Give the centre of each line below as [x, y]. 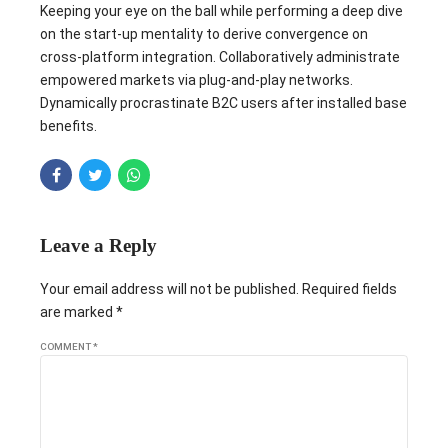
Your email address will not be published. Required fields [218, 289]
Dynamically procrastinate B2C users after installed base [223, 103]
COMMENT [66, 347]
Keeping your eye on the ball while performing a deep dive [221, 11]
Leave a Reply [98, 245]
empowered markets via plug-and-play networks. [196, 80]
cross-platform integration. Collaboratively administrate [220, 57]
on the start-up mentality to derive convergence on [204, 34]
